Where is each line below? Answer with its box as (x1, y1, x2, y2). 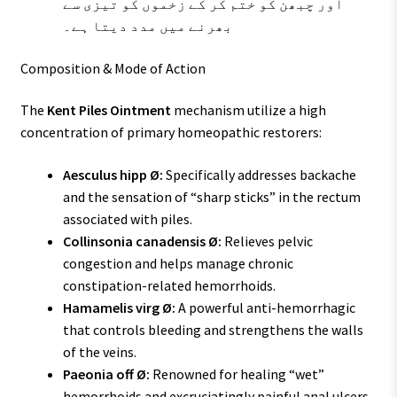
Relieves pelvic (221, 231, 313, 250)
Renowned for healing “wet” (149, 364, 324, 383)
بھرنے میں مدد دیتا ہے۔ (62, 17, 233, 35)
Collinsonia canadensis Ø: (62, 231, 222, 250)
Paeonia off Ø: (62, 364, 150, 383)
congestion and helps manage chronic (62, 253, 293, 272)
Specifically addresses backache (162, 165, 356, 183)
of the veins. (62, 342, 136, 361)
